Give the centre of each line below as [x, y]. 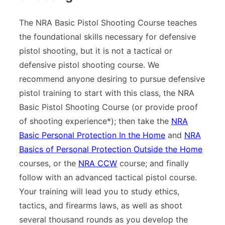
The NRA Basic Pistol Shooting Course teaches [108, 22]
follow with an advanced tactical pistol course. [108, 177]
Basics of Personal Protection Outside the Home [111, 149]
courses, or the [49, 163]
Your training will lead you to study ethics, [99, 191]
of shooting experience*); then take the [95, 121]
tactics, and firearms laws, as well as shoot [101, 205]
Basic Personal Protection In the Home [92, 135]
